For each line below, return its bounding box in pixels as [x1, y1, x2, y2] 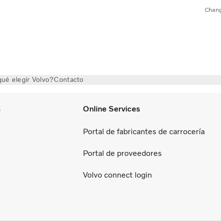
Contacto [54, 75, 84, 84]
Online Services [83, 104, 140, 114]
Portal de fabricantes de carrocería [83, 126, 205, 136]
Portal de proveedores [83, 148, 162, 158]
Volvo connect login [83, 170, 152, 180]
